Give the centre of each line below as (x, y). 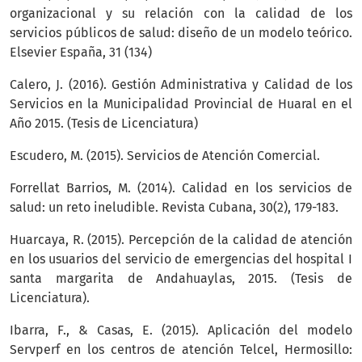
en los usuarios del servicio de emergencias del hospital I (181, 259)
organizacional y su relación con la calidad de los (181, 14)
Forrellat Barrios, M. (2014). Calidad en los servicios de (181, 188)
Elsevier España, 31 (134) (81, 53)
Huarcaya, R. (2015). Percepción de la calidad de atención (181, 240)
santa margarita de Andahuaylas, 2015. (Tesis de (181, 279)
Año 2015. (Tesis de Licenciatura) (104, 124)
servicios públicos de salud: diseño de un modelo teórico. (181, 33)
